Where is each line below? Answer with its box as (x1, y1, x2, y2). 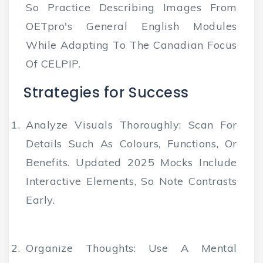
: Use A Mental (134, 241, 237, 255)
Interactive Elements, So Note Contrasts (26, 174, 237, 188)
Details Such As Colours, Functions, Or (26, 137, 237, 151)
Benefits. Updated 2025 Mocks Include (26, 156, 237, 170)
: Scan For (179, 118, 238, 132)
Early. (26, 193, 55, 207)
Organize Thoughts (26, 241, 134, 255)
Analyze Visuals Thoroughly (26, 118, 180, 132)
